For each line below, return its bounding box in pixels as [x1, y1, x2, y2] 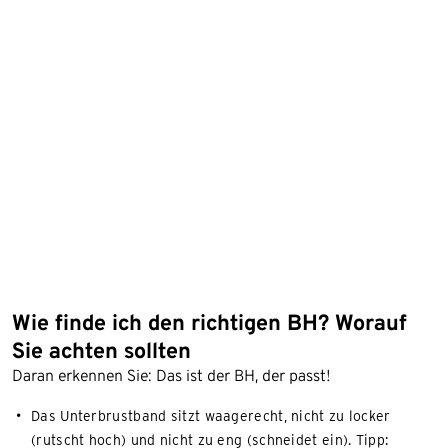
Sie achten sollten [12, 337, 191, 364]
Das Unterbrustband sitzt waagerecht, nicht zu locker [31, 408, 391, 425]
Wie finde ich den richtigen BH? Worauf [12, 309, 407, 336]
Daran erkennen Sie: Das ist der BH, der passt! [12, 366, 331, 386]
